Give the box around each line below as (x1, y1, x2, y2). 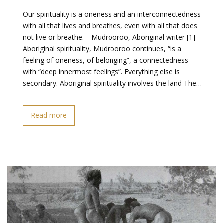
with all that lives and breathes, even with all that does (23, 21, 197, 30)
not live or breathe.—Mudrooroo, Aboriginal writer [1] (23, 32, 195, 42)
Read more (31, 111, 67, 120)
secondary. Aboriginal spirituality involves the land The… (23, 78, 202, 88)
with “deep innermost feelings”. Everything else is (23, 67, 180, 76)
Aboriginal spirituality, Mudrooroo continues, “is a (23, 44, 181, 53)
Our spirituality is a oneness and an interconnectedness (23, 9, 201, 19)
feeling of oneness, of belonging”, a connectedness (23, 55, 188, 65)
